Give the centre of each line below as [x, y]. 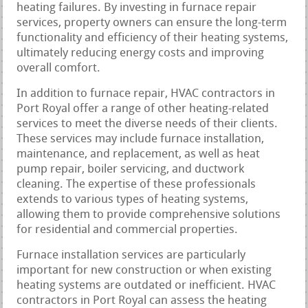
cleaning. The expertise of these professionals [136, 184]
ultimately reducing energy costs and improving [141, 53]
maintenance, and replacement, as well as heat [139, 154]
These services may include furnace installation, [141, 139]
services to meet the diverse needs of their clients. [147, 124]
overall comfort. [59, 68]
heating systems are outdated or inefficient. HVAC [146, 285]
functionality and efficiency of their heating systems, [153, 38]
